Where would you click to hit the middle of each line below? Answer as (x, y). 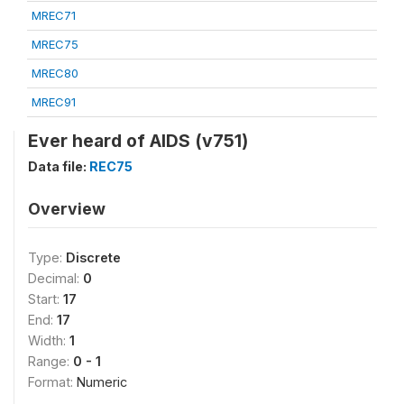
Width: (49, 340)
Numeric (102, 382)
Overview (67, 209)
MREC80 (55, 73)
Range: (50, 361)
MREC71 (54, 15)
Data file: (59, 166)
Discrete (93, 257)
